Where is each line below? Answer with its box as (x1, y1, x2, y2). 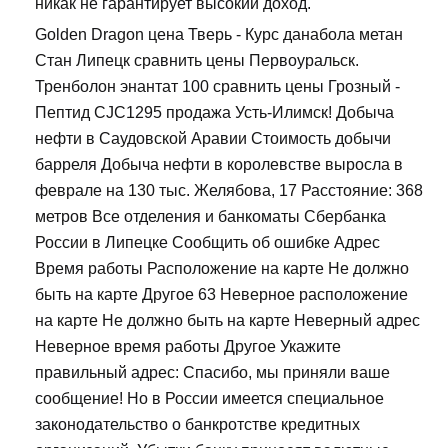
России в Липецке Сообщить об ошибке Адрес (35, 234, 380, 252)
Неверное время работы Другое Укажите (35, 338, 341, 356)
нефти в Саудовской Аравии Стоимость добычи (35, 130, 391, 148)
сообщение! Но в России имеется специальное (35, 390, 384, 408)
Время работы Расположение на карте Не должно (35, 260, 409, 278)
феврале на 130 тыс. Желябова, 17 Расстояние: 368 (35, 182, 423, 200)
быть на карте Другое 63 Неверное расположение (35, 286, 408, 304)
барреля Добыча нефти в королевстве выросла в (35, 156, 403, 174)
